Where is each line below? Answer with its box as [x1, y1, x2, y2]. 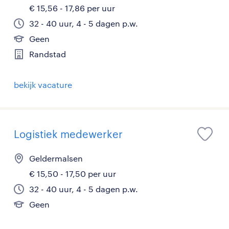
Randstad [29, 49, 66, 59]
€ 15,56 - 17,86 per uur [29, 3, 115, 13]
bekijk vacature [14, 80, 72, 89]
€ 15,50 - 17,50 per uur [29, 169, 116, 178]
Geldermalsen [29, 153, 83, 163]
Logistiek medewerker [14, 128, 123, 140]
